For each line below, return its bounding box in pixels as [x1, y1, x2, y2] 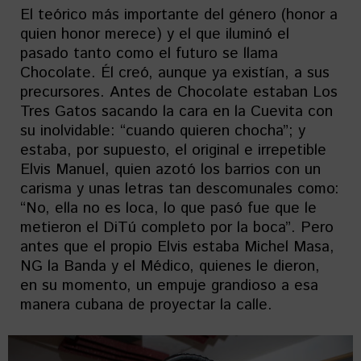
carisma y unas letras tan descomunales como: [20, 178, 339, 200]
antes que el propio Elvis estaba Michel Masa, [20, 236, 334, 258]
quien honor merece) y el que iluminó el [20, 23, 289, 45]
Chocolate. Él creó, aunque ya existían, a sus [20, 62, 330, 84]
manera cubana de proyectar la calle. [20, 294, 272, 316]
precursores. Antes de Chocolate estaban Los [20, 81, 338, 103]
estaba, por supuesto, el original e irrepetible [20, 139, 326, 161]
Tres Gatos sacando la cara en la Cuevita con [20, 101, 333, 122]
